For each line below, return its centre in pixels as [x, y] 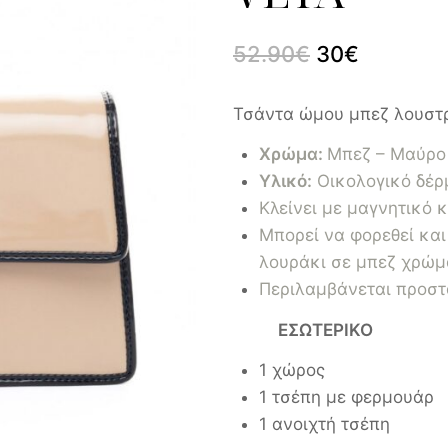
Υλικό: [285, 181]
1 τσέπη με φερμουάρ [346, 397]
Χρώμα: [292, 154]
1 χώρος [291, 370]
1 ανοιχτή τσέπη [324, 424]
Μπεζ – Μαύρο [386, 154]
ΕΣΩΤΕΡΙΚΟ [325, 329]
